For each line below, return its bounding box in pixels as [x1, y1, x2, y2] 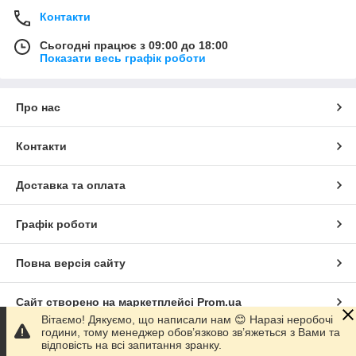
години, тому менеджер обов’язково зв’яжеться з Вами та [41, 326, 340, 339]
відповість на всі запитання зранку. [41, 339, 222, 351]
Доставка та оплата [16, 178, 126, 192]
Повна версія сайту [16, 256, 126, 269]
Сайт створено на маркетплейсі [16, 295, 197, 308]
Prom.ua [197, 295, 242, 308]
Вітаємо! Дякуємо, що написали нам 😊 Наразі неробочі [41, 313, 333, 326]
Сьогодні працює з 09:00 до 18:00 [40, 38, 228, 52]
